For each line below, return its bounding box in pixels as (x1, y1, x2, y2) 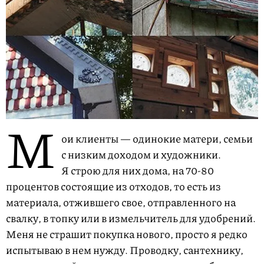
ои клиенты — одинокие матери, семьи (61, 131, 253, 147)
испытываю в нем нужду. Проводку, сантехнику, (6, 242, 243, 258)
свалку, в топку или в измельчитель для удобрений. (6, 210, 256, 226)
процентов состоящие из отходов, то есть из (6, 179, 221, 194)
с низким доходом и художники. (61, 147, 221, 163)
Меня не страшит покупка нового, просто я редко (6, 226, 247, 242)
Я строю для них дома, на (61, 163, 186, 179)
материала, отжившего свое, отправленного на (6, 194, 236, 210)
